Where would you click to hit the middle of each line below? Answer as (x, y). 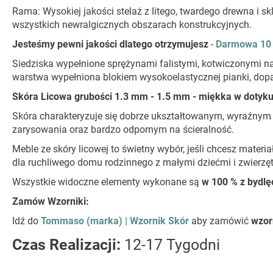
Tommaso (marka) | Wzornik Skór (115, 221)
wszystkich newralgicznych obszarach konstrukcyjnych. (132, 25)
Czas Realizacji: (66, 245)
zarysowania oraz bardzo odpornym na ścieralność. (123, 130)
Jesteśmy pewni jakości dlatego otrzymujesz (110, 44)
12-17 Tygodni (172, 245)
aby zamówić (220, 221)
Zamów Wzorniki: (51, 202)
